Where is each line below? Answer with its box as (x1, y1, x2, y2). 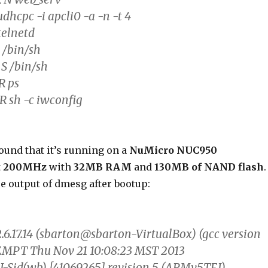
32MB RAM (73, 161, 132, 173)
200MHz (2, 161, 47, 173)
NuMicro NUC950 (129, 144, 217, 156)
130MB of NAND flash (154, 161, 264, 173)
